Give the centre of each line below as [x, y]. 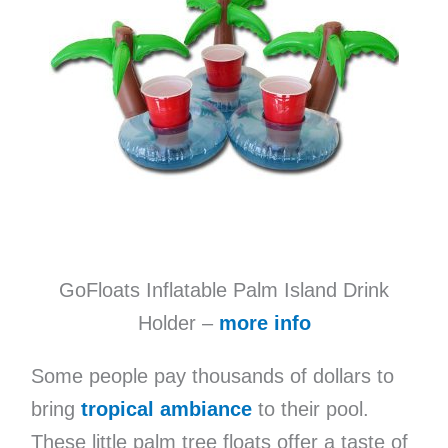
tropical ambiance [166, 409]
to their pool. [310, 409]
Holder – [178, 323]
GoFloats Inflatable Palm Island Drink [224, 290]
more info [264, 323]
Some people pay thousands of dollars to [212, 376]
